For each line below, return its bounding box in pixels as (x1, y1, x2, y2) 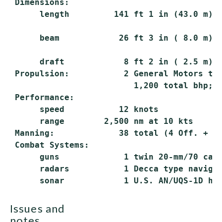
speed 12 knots (10, 105, 159, 114)
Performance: (10, 93, 74, 102)
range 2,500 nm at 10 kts (10, 116, 193, 126)
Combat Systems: (10, 140, 89, 150)
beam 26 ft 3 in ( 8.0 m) (10, 33, 213, 43)
